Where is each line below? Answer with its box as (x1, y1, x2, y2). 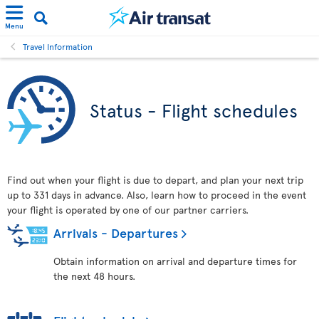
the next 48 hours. (53, 269, 135, 283)
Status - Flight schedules (90, 97, 298, 122)
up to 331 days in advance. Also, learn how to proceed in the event (7, 188, 306, 202)
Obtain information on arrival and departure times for (53, 254, 297, 268)
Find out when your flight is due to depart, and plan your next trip (7, 173, 303, 187)
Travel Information (23, 41, 93, 52)
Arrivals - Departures (53, 224, 178, 241)
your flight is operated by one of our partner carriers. (7, 203, 249, 216)
